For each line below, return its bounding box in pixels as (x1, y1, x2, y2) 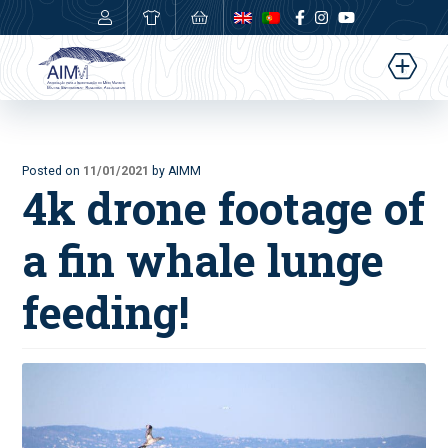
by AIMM (152, 164, 202, 178)
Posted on (22, 164, 84, 178)
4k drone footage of (22, 179, 426, 237)
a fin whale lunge (22, 231, 385, 289)
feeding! (22, 283, 190, 341)
